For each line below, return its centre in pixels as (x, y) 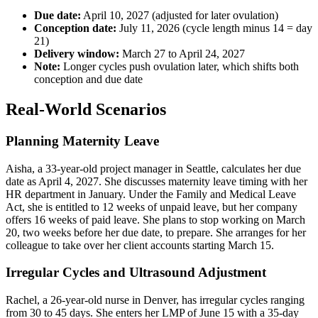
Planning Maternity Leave (82, 141)
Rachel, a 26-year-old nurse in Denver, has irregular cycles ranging (155, 300)
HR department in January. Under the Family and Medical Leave (151, 194)
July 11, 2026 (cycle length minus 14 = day (214, 28)
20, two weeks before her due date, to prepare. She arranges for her (156, 232)
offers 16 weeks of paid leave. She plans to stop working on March (155, 219)
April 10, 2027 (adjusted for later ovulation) (180, 16)
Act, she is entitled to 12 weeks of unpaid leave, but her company (152, 207)
